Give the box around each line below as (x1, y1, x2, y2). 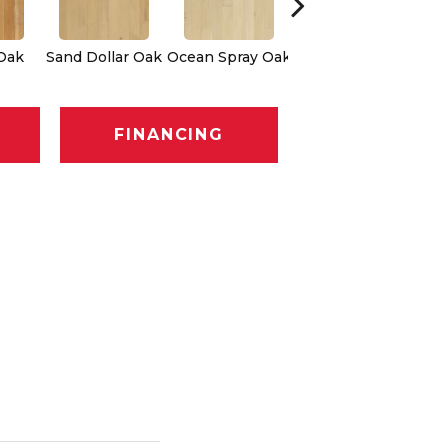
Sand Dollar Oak (45, 47, 162, 66)
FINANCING (114, 125, 224, 145)
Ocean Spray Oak (166, 47, 291, 66)
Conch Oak (313, 47, 394, 66)
